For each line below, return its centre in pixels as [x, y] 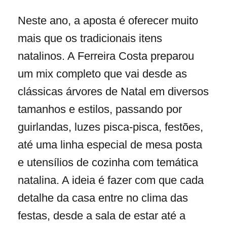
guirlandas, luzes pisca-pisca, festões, [110, 127]
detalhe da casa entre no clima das [103, 198]
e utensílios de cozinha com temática [108, 163]
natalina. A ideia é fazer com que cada [111, 180]
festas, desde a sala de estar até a [102, 216]
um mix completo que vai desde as [102, 74]
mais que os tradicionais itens [90, 39]
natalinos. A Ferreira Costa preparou [106, 56]
